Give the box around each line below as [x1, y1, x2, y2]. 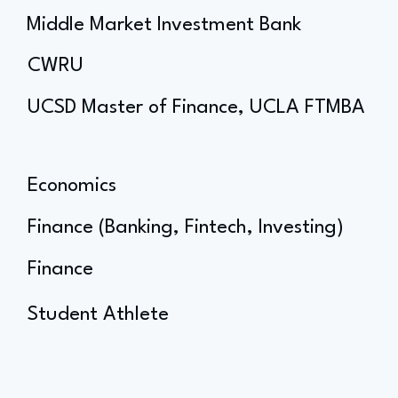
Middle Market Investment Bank [27, 15, 301, 35]
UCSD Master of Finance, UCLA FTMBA [28, 98, 365, 117]
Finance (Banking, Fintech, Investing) [28, 218, 344, 237]
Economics [28, 176, 116, 195]
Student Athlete [28, 305, 169, 324]
